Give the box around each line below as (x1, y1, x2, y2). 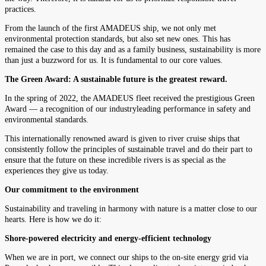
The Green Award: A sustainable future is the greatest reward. (5, 74, 227, 84)
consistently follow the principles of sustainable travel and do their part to (5, 144, 252, 154)
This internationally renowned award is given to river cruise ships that (5, 134, 240, 143)
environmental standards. (5, 115, 88, 124)
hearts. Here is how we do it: (5, 214, 102, 224)
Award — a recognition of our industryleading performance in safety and (5, 104, 251, 113)
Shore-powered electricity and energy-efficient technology (5, 233, 211, 243)
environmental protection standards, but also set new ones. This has (5, 34, 230, 43)
